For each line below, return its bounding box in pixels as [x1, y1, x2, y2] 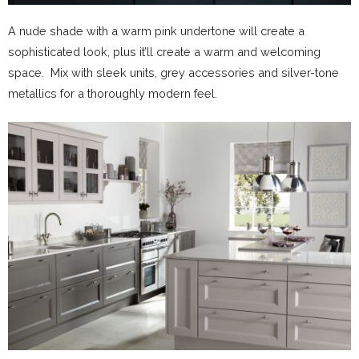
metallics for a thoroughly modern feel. [8, 86, 217, 100]
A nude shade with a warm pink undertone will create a [8, 23, 305, 38]
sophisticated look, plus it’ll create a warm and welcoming [8, 44, 321, 58]
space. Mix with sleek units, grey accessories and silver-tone [8, 65, 339, 79]
